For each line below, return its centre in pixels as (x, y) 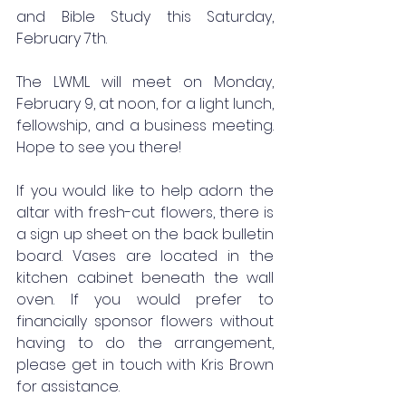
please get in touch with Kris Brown (145, 365)
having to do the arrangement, (145, 343)
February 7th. (62, 39)
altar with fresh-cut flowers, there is (145, 213)
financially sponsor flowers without (145, 321)
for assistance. (68, 387)
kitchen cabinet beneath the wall (145, 278)
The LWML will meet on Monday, (145, 82)
